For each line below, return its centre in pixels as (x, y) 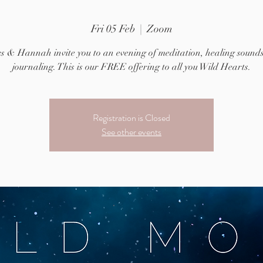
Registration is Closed (131, 118)
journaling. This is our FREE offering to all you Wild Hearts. (131, 67)
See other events (131, 132)
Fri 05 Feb (113, 29)
